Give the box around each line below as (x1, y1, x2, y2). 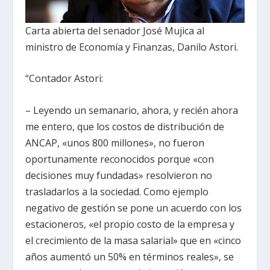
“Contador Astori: (25, 72, 104, 86)
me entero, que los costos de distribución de (25, 119, 225, 133)
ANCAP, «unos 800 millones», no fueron (25, 136, 205, 149)
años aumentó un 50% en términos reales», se (25, 250, 234, 263)
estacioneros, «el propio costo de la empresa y (25, 217, 235, 231)
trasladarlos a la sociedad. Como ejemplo (25, 184, 209, 198)
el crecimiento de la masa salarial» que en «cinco (25, 233, 242, 247)
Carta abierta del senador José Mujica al (25, 24, 205, 37)
